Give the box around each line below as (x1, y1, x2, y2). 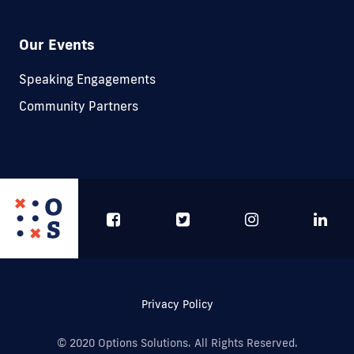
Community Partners (19, 98, 138, 115)
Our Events (19, 35, 95, 55)
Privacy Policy (141, 297, 213, 312)
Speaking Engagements (19, 71, 156, 88)
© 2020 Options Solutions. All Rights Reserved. (56, 336, 298, 351)
